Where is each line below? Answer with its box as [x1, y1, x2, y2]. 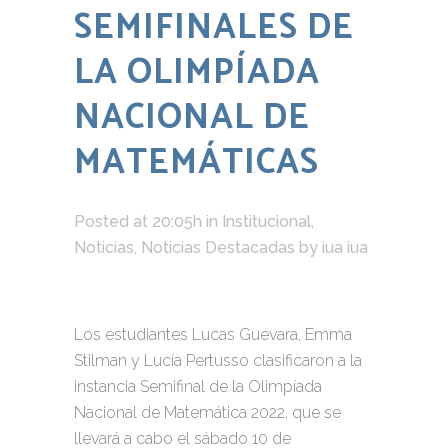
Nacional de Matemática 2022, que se [74, 402, 341, 422]
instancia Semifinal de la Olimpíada [74, 376, 322, 396]
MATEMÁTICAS [74, 133, 319, 192]
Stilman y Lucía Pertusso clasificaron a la [74, 350, 362, 370]
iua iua [322, 237, 368, 257]
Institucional [222, 211, 311, 231]
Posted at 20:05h [74, 211, 202, 231]
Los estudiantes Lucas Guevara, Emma [74, 324, 352, 344]
